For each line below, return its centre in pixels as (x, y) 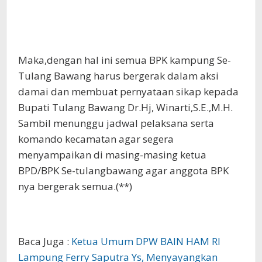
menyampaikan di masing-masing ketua (112, 155)
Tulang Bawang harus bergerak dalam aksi (118, 76)
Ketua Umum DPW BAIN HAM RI (146, 242)
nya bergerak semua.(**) (75, 187)
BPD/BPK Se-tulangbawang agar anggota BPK (123, 171)
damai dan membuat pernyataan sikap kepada (128, 92)
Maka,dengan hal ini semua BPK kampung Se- (125, 60)
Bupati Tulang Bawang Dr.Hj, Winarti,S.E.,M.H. (125, 108)
